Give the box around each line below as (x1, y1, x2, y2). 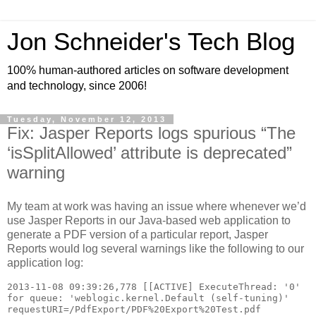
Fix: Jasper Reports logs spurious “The (7, 123, 296, 142)
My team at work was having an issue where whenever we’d (7, 200, 306, 212)
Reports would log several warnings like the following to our (7, 242, 304, 255)
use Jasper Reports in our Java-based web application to (7, 214, 291, 226)
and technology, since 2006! (7, 80, 147, 92)
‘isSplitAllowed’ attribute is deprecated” (7, 143, 292, 162)
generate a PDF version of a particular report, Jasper (7, 228, 268, 241)
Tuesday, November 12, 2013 (7, 115, 166, 123)
